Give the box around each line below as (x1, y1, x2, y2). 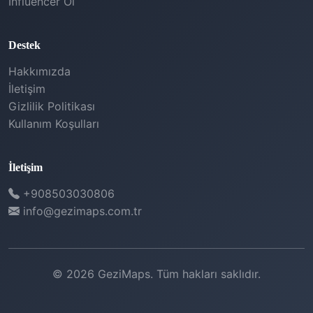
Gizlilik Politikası (8, 99, 95, 114)
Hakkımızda (8, 64, 71, 79)
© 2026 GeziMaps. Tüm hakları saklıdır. (52, 267, 261, 282)
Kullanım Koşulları (8, 117, 99, 131)
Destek (8, 39, 41, 52)
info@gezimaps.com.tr (20, 204, 142, 219)
